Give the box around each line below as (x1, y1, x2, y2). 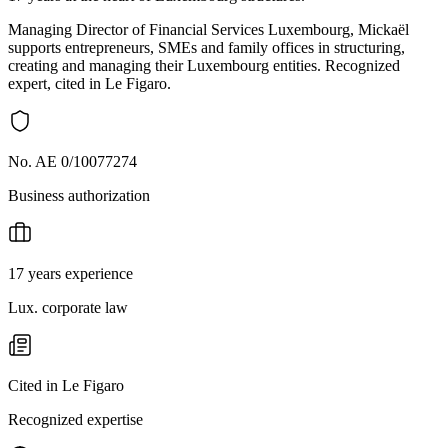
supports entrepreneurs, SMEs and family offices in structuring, (8, 38, 405, 56)
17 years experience (8, 264, 133, 282)
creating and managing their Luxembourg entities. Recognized (8, 56, 400, 74)
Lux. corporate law (8, 298, 128, 316)
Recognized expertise (8, 410, 143, 428)
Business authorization (8, 186, 150, 204)
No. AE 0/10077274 (8, 152, 137, 170)
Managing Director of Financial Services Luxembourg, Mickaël (8, 20, 409, 38)
